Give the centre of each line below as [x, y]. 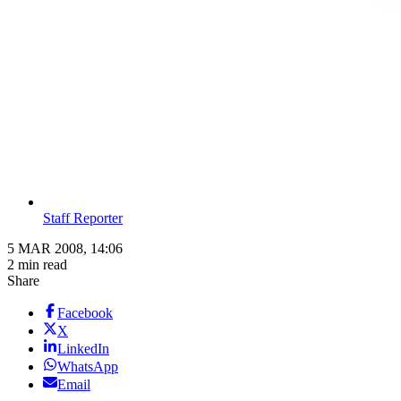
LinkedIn [83, 349]
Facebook [85, 313]
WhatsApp [88, 367]
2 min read [37, 265]
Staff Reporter [83, 218]
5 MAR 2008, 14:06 [65, 249]
